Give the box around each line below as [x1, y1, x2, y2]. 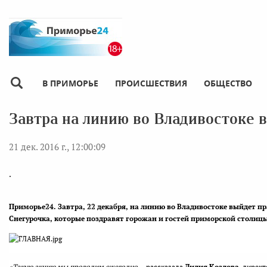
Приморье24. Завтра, [9, 201, 85, 211]
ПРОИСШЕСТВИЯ [115, 77, 187, 89]
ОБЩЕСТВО [204, 77, 252, 89]
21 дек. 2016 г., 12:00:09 [9, 140, 105, 153]
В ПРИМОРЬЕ [42, 77, 98, 89]
